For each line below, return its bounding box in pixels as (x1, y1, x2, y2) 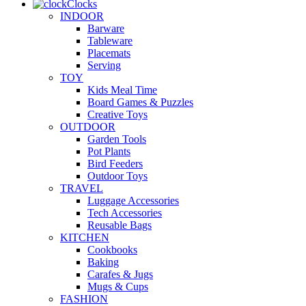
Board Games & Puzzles (87, 96, 193, 108)
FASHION (60, 292, 108, 305)
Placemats (87, 46, 130, 59)
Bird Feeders (87, 157, 143, 169)
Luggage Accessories (87, 194, 179, 206)
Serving (87, 59, 121, 71)
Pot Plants (87, 145, 130, 157)
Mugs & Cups (87, 280, 148, 292)
